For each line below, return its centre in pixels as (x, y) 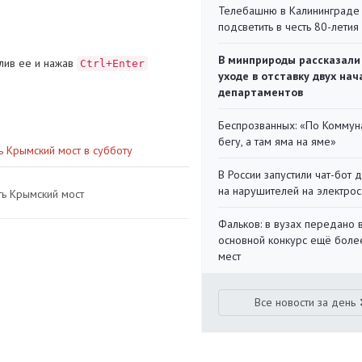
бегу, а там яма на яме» (277, 141)
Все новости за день (305, 302)
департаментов (261, 92)
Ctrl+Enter (112, 63)
